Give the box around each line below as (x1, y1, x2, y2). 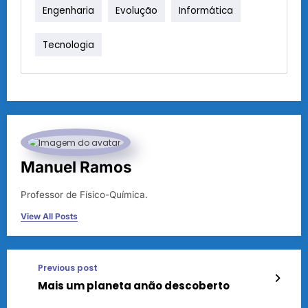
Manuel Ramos (21, 157, 132, 177)
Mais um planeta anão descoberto (38, 278, 230, 294)
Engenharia (43, 3, 94, 17)
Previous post (38, 262, 98, 274)
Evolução (115, 3, 157, 17)
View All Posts (21, 211, 78, 222)
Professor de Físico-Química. (21, 189, 148, 201)
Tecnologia (43, 38, 94, 52)
